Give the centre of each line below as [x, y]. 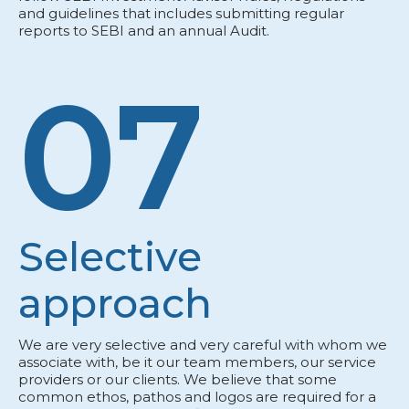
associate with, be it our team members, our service [197, 362]
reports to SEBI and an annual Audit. [146, 31]
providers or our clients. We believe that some [178, 380]
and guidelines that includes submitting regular [181, 14]
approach [115, 304]
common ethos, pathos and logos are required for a [197, 397]
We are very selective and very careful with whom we [203, 345]
